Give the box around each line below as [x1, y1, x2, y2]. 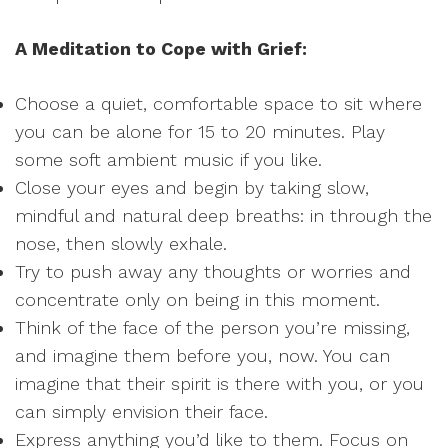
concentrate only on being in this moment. [15, 289, 380, 310]
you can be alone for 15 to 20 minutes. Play [15, 121, 385, 142]
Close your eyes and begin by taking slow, [15, 177, 369, 198]
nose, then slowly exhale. [15, 233, 227, 254]
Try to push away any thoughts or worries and [15, 261, 411, 282]
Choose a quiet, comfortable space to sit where [15, 93, 422, 114]
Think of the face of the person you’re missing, [15, 317, 410, 338]
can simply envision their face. [15, 401, 268, 422]
